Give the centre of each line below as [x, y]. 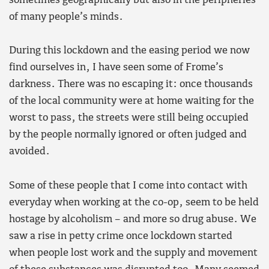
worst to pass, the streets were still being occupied [129, 118]
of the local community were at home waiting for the [131, 101]
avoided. [29, 152]
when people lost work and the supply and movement [133, 253]
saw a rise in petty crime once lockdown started [121, 236]
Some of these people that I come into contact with [128, 186]
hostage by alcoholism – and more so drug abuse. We [133, 219]
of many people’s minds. [66, 17]
